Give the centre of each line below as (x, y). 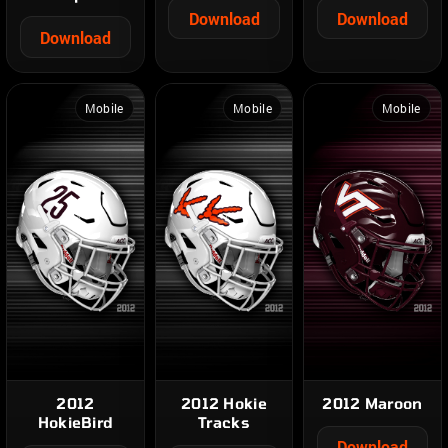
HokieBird (75, 422)
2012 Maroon (372, 403)
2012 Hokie (224, 403)
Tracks (224, 422)
